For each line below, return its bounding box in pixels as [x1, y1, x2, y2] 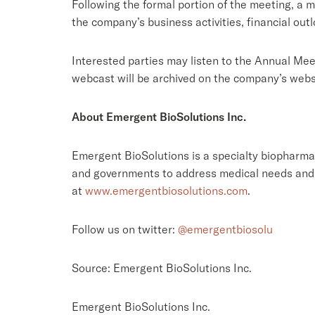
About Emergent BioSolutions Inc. [72, 110, 246, 124]
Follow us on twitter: [72, 222, 178, 236]
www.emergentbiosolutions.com [85, 184, 247, 198]
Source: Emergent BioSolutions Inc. [72, 261, 252, 275]
